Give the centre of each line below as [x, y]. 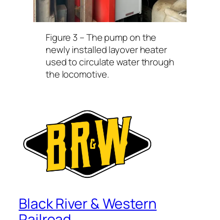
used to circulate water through [110, 62]
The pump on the [121, 37]
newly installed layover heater [106, 49]
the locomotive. [77, 74]
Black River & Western [88, 203]
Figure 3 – [66, 37]
